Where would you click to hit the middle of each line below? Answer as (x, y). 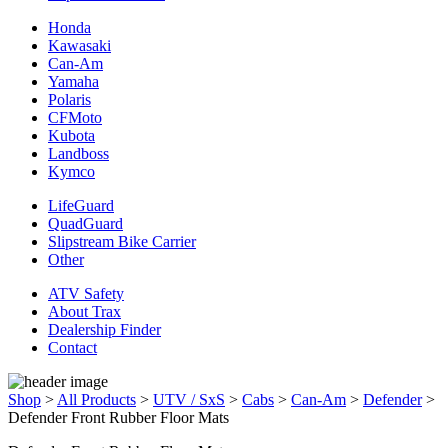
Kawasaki (79, 45)
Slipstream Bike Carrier (122, 241)
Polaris (69, 99)
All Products (96, 399)
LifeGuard (81, 205)
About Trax (84, 311)
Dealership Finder (104, 329)
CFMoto (75, 117)
